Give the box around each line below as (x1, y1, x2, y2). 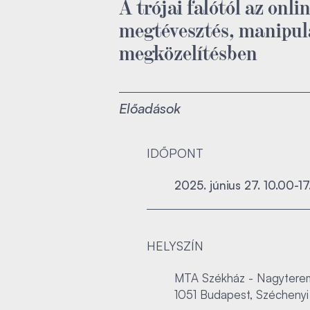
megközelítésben (119, 39, 257, 64)
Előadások (119, 100, 181, 117)
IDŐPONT (147, 145, 203, 161)
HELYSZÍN (147, 238, 203, 253)
